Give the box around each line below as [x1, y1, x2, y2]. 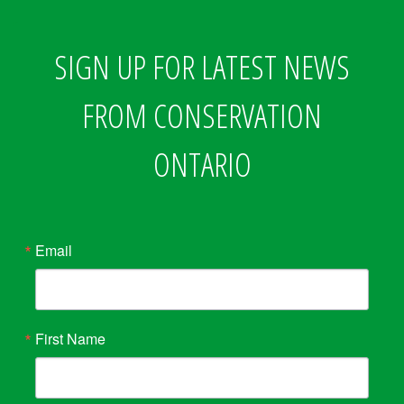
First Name [35, 328, 106, 349]
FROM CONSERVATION [82, 94, 322, 138]
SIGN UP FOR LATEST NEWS [54, 45, 350, 89]
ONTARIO [152, 142, 252, 187]
